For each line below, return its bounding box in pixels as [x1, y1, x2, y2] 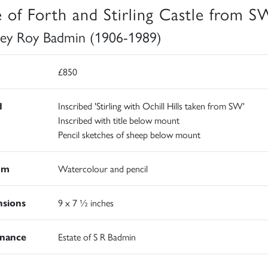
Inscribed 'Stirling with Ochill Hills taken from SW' [57, 99, 245, 112]
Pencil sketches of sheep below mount [57, 127, 200, 141]
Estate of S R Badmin [57, 230, 136, 243]
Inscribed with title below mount [57, 113, 179, 127]
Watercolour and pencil [57, 162, 148, 175]
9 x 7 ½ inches [57, 196, 114, 209]
